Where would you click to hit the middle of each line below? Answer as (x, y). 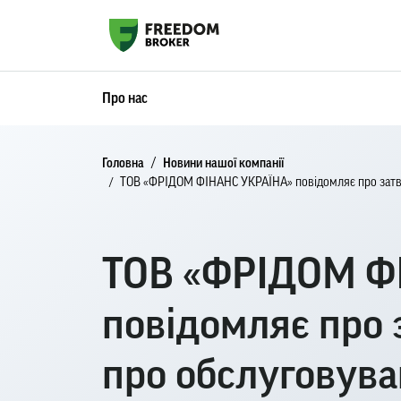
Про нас (125, 98)
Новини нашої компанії (223, 164)
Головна (123, 164)
